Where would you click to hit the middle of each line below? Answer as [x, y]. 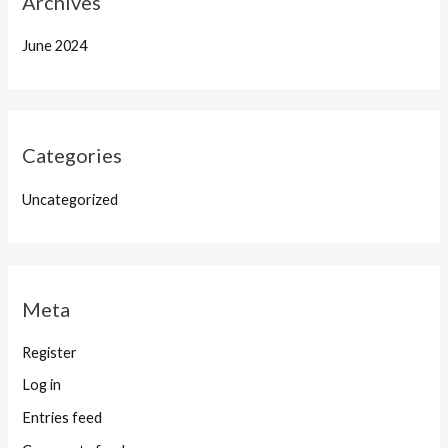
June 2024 [55, 46]
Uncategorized [70, 199]
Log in [42, 385]
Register [50, 352]
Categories [72, 155]
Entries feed [62, 418]
